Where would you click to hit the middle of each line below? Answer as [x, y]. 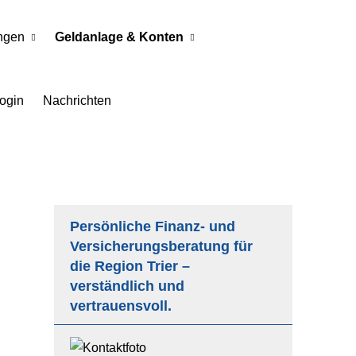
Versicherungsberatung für [161, 246]
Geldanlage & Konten [119, 37]
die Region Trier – [130, 266]
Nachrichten [77, 101]
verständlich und [127, 286]
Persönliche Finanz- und [153, 226]
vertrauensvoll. [121, 306]
